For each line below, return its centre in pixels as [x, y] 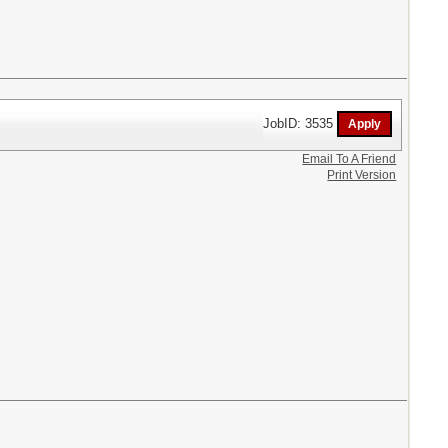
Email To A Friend [349, 158]
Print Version [362, 174]
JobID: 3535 [300, 123]
